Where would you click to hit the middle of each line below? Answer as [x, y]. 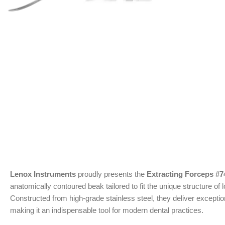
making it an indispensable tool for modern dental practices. [107, 210]
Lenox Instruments [43, 174]
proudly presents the [111, 174]
